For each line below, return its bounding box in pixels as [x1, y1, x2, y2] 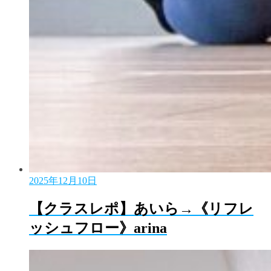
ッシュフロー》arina [29, 220, 167, 237]
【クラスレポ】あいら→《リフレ [29, 201, 253, 217]
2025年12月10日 [29, 175, 97, 186]
